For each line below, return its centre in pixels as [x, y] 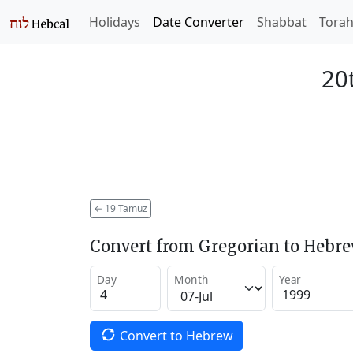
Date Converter [199, 22]
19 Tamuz [125, 208]
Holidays [115, 22]
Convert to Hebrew [176, 335]
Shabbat [282, 22]
